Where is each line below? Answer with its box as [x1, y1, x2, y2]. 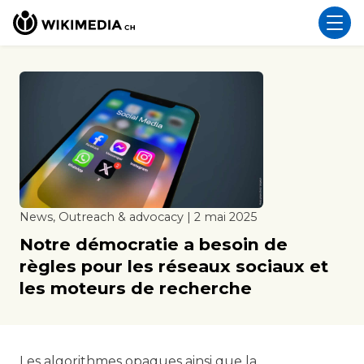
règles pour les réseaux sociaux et [19, 256, 328, 277]
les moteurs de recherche [19, 278, 252, 299]
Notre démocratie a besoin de [19, 234, 288, 255]
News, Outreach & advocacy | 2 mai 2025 [19, 210, 257, 225]
